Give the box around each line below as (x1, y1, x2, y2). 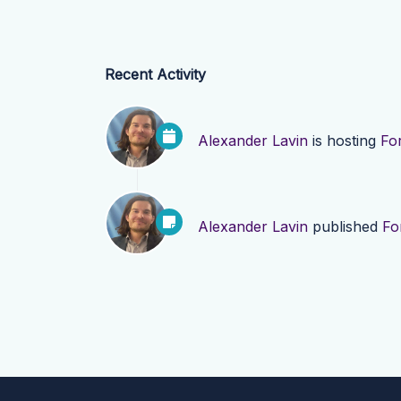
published (308, 218, 382, 236)
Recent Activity (105, 65, 206, 84)
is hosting (308, 132, 380, 150)
